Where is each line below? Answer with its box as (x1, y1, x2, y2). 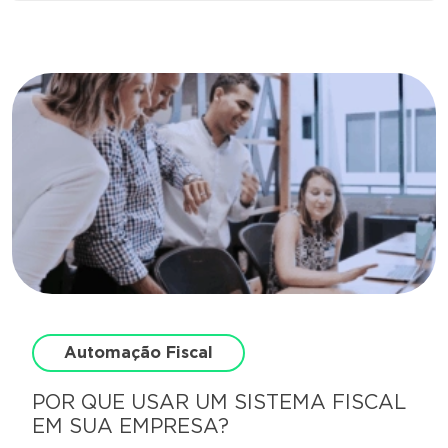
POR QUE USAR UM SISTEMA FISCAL (32, 390, 406, 415)
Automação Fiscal (64, 343, 213, 363)
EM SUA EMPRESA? (32, 414, 229, 439)
